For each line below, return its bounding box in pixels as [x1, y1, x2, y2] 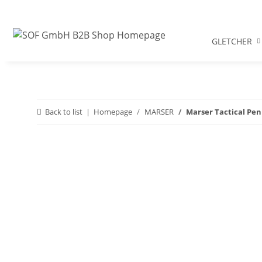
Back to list [45, 106, 82, 118]
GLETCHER [211, 36, 252, 47]
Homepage [94, 106, 132, 118]
